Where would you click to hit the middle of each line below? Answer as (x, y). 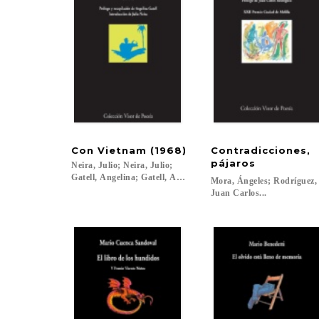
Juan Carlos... (239, 193)
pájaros (233, 163)
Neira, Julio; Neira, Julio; (123, 165)
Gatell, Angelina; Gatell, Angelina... (142, 177)
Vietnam (122, 150)
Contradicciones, (262, 150)
